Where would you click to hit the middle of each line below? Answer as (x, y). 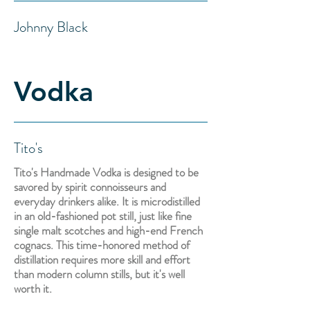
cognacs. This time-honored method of (102, 245)
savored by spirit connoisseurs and (90, 187)
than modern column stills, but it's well (99, 274)
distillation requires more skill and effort (102, 259)
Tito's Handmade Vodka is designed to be (106, 172)
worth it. (33, 289)
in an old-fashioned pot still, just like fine (103, 216)
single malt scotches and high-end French (108, 230)
